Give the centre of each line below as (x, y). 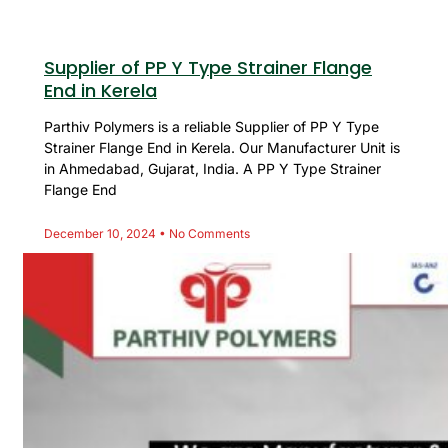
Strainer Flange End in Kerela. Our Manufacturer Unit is (222, 147)
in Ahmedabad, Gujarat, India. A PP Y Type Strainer (212, 168)
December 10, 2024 (101, 233)
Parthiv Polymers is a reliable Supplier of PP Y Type (211, 126)
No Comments (208, 233)
